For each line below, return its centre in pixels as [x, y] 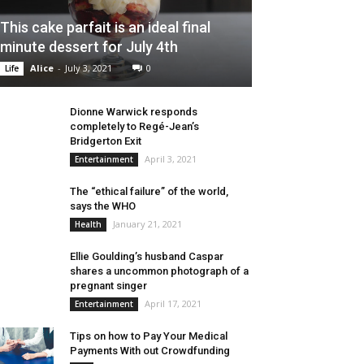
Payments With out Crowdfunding [150, 351]
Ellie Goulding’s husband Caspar [147, 257]
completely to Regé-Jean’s [134, 127]
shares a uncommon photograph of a [159, 271]
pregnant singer [108, 286]
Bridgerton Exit [106, 141]
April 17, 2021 [173, 304]
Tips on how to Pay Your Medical [149, 336]
